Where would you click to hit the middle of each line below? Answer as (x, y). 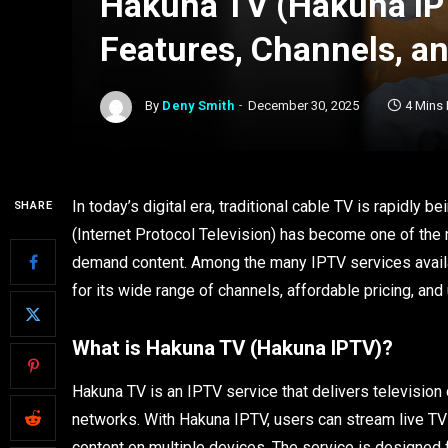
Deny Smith (198, 106)
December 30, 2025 (304, 106)
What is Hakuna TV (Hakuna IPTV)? (232, 347)
